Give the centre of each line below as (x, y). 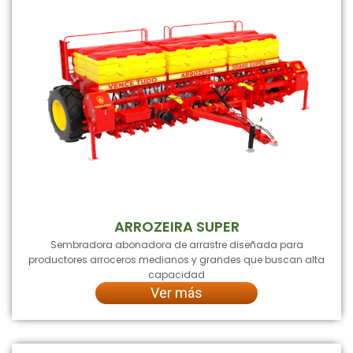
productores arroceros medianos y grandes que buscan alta (176, 259)
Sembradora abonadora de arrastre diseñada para (176, 244)
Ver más (176, 292)
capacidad (176, 274)
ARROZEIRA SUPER (176, 226)
